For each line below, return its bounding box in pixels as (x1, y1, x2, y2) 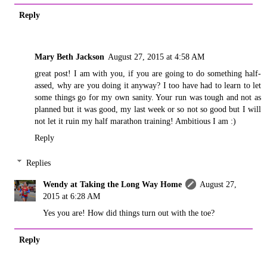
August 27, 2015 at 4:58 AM (108, 52, 204, 62)
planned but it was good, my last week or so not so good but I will (35, 104, 261, 114)
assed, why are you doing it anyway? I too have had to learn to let (35, 80, 261, 91)
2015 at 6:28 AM (43, 191, 101, 201)
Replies (26, 157, 51, 167)
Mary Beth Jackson (35, 52, 104, 62)
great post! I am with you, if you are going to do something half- (35, 69, 261, 79)
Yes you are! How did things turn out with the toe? (43, 207, 215, 218)
